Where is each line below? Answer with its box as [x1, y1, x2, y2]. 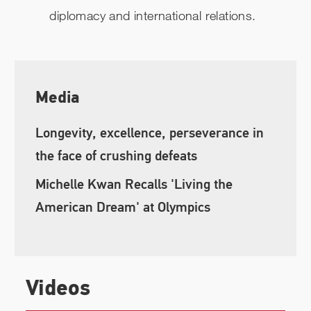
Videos [26, 278, 91, 301]
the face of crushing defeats [35, 147, 198, 165]
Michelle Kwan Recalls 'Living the [35, 175, 233, 193]
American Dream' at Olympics [35, 198, 211, 216]
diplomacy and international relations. [49, 8, 256, 24]
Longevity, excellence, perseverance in [35, 124, 264, 142]
